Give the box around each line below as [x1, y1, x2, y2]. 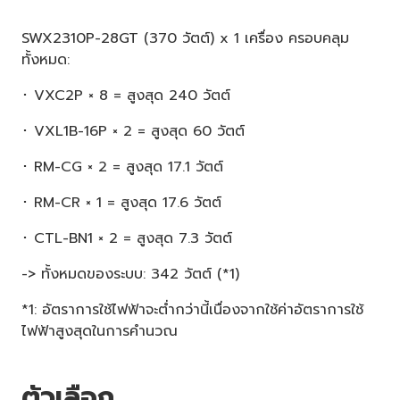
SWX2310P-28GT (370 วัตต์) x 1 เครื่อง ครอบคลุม [21, 27, 349, 49]
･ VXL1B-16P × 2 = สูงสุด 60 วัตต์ [21, 120, 245, 142]
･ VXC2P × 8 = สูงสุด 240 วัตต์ [21, 84, 230, 106]
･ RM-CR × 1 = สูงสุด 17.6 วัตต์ [21, 191, 221, 213]
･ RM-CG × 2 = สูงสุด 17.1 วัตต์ [21, 155, 223, 178]
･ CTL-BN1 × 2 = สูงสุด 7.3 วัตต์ [21, 227, 232, 249]
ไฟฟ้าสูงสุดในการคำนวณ [21, 320, 178, 342]
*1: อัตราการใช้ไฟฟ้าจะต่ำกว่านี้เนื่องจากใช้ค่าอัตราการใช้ [21, 298, 363, 321]
